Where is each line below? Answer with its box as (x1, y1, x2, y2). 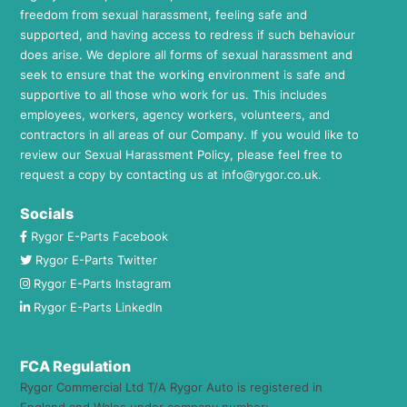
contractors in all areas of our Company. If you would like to (20, 127, 359, 143)
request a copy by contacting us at (20, 167, 222, 183)
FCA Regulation (20, 357, 131, 376)
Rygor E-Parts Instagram (34, 276, 171, 292)
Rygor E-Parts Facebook (31, 229, 168, 244)
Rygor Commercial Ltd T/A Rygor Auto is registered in (20, 380, 323, 395)
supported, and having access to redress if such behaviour (20, 27, 355, 43)
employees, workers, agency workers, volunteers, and (20, 107, 330, 123)
